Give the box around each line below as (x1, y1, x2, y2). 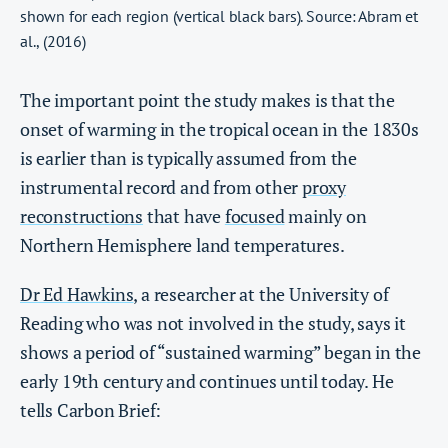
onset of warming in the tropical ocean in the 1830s (20, 116, 419, 141)
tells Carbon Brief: (20, 397, 162, 422)
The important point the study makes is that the (20, 87, 395, 112)
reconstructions (20, 203, 144, 228)
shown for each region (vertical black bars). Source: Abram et (20, 5, 418, 26)
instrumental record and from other (20, 174, 303, 199)
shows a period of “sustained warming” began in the (20, 339, 421, 364)
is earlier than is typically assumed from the (20, 145, 357, 170)
